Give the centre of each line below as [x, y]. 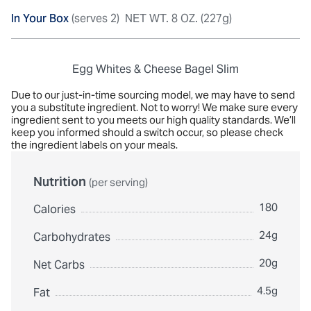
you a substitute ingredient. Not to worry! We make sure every [154, 107]
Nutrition [61, 182]
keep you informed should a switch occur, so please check [147, 132]
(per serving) [118, 182]
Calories [54, 209]
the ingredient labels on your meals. [94, 145]
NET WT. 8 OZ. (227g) [178, 18]
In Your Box [41, 18]
